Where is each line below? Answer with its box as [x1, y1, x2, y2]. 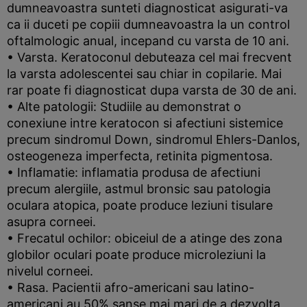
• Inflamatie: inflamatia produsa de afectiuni [7, 165, 260, 180]
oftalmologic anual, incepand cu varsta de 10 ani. [7, 34, 289, 48]
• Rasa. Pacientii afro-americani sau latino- [7, 280, 254, 295]
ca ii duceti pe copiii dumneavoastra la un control [7, 17, 290, 32]
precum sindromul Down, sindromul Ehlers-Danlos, [7, 132, 300, 147]
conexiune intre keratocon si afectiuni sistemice [7, 116, 283, 130]
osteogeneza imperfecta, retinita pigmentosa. [7, 149, 273, 163]
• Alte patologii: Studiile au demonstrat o [7, 99, 241, 114]
